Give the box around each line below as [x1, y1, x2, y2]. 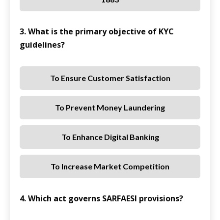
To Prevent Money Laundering [55, 103, 165, 112]
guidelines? [20, 39, 65, 51]
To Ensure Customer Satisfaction [50, 73, 170, 83]
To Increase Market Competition [51, 162, 169, 171]
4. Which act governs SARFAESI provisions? [20, 193, 183, 204]
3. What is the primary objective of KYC [20, 26, 174, 37]
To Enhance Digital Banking [61, 132, 159, 142]
